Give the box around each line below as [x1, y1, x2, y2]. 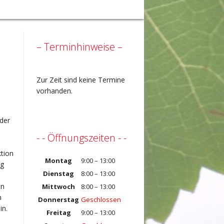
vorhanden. [36, 86, 72, 95]
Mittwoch [42, 182, 75, 191]
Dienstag [43, 169, 74, 178]
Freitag [46, 208, 71, 217]
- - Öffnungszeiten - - [36, 131, 126, 144]
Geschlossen [81, 195, 121, 204]
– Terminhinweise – [36, 40, 122, 53]
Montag [45, 156, 72, 165]
